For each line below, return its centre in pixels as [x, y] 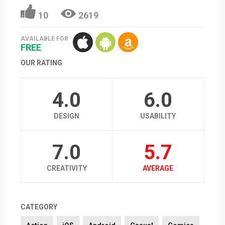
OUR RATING [42, 63]
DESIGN [67, 116]
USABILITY [158, 116]
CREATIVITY [67, 168]
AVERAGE [158, 168]
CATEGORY [39, 207]
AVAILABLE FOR [45, 39]
